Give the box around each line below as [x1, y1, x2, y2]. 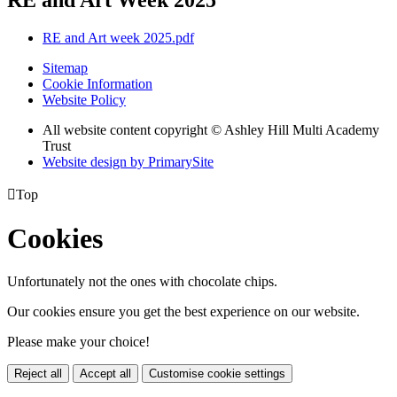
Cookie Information [43, 75, 152, 91]
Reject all [14, 367, 62, 381]
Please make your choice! [7, 334, 150, 350]
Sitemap [43, 59, 88, 75]
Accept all [80, 367, 131, 381]
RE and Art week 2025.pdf [43, 29, 194, 45]
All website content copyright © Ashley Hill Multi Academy [43, 121, 379, 137]
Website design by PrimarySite [43, 153, 214, 169]
